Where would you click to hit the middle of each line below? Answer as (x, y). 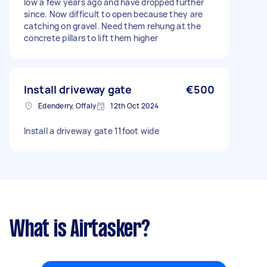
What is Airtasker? (80, 230)
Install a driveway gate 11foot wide (91, 131)
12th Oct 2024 (135, 106)
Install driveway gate (78, 89)
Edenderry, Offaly (67, 106)
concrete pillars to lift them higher (91, 38)
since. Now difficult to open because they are (114, 14)
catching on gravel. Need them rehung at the (112, 26)
